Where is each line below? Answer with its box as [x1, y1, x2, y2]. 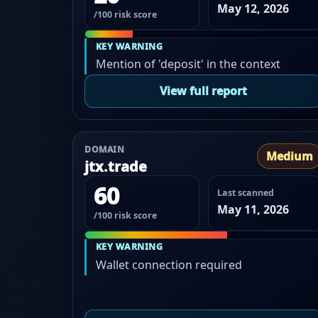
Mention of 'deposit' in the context [95, 56, 280, 72]
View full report [160, 83, 248, 99]
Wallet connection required [95, 257, 242, 273]
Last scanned [216, 186, 274, 199]
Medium [266, 148, 314, 164]
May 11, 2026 [216, 201, 289, 217]
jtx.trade [84, 156, 147, 176]
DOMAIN [84, 143, 125, 155]
